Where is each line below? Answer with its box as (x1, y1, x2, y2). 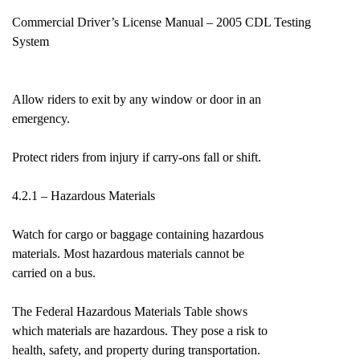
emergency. (12, 112, 70, 125)
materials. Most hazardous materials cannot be (12, 247, 244, 260)
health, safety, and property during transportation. (12, 343, 260, 357)
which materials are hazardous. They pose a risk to (12, 324, 268, 337)
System (12, 35, 49, 48)
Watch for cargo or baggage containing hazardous (12, 227, 264, 241)
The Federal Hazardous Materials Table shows (12, 305, 247, 318)
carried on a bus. (12, 266, 96, 280)
